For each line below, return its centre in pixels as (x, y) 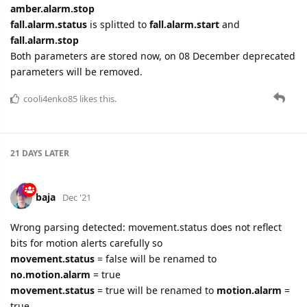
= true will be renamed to (156, 290)
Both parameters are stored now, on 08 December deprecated (153, 56)
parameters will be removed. (76, 71)
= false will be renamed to (156, 258)
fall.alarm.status (49, 24)
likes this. (97, 98)
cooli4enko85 (50, 98)
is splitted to (118, 24)
